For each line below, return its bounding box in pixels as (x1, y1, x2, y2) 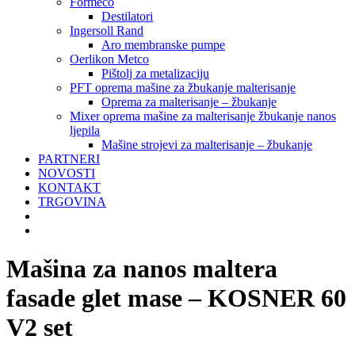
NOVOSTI (38, 166, 95, 180)
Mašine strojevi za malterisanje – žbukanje (101, 138, 312, 151)
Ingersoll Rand (70, 24, 143, 37)
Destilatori (101, 10, 153, 23)
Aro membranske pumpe (101, 38, 225, 52)
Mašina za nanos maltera (6, 254, 277, 284)
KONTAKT (38, 181, 101, 194)
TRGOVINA (38, 195, 106, 208)
